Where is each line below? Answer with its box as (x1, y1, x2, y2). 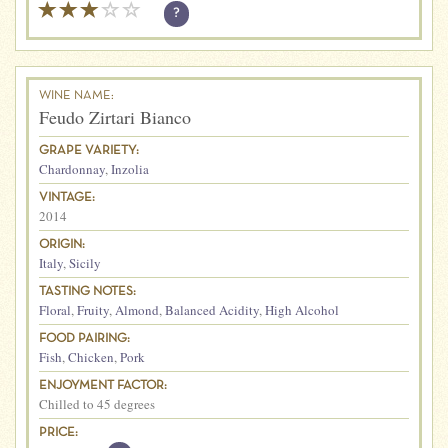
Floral (39, 300, 71, 319)
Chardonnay (39, 159, 105, 178)
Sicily (69, 253, 101, 272)
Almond (115, 300, 159, 319)
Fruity (77, 300, 109, 319)
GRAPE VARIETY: (39, 144, 139, 157)
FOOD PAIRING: (39, 332, 130, 345)
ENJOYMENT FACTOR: (39, 379, 167, 392)
